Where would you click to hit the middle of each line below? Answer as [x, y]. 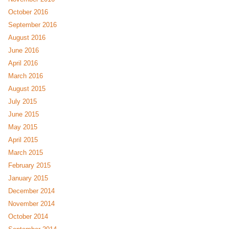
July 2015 [22, 102]
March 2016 [26, 76]
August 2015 [27, 89]
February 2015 [29, 166]
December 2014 [31, 191]
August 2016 [27, 38]
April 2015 [23, 140]
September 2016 [32, 25]
